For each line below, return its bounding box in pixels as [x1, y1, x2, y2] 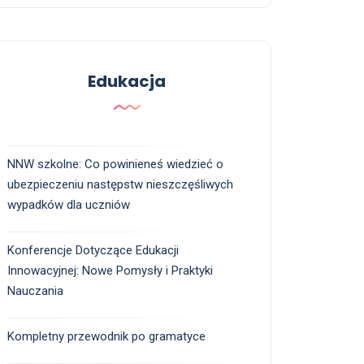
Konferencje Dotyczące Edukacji [7, 243, 179, 258]
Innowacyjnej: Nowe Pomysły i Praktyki [7, 263, 213, 279]
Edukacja [88, 70, 166, 93]
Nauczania [7, 284, 63, 299]
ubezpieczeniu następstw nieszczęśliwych [7, 177, 233, 193]
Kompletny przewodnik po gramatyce [7, 329, 206, 344]
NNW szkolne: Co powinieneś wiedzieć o [7, 157, 223, 172]
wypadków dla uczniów [7, 197, 130, 213]
